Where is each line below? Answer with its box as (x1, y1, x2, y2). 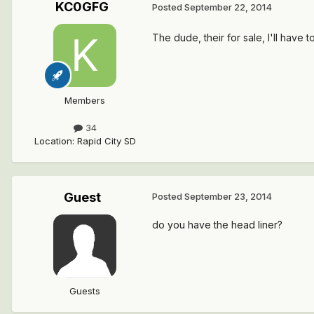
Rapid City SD (76, 135, 136, 146)
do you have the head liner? (152, 218, 282, 231)
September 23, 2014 (184, 190, 272, 202)
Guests (69, 285, 100, 296)
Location (34, 135, 72, 146)
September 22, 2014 (184, 1, 272, 13)
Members (64, 94, 105, 106)
